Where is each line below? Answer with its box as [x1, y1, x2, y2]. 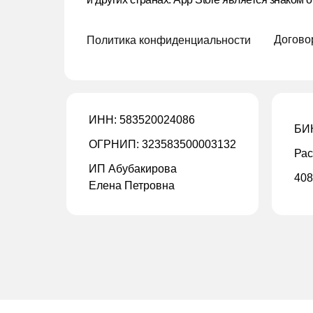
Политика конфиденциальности [87, 34, 251, 46]
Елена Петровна [89, 180, 175, 191]
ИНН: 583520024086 [89, 114, 195, 126]
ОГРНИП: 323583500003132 [89, 138, 236, 150]
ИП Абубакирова [89, 163, 177, 175]
